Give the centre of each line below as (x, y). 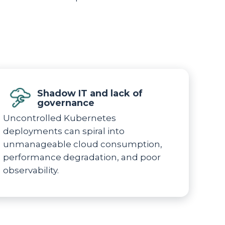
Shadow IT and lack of (90, 93)
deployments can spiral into (64, 131)
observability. (31, 170)
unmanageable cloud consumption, (83, 144)
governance (66, 103)
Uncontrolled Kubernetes (60, 118)
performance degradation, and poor (82, 157)
